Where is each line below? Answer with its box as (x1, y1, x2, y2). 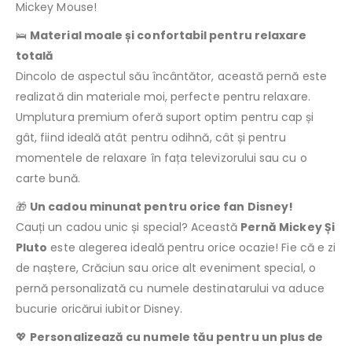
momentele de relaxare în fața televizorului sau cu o (16, 150, 307, 167)
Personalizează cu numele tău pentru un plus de (30, 329, 324, 346)
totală (16, 48, 54, 64)
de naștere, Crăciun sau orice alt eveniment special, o (16, 260, 316, 277)
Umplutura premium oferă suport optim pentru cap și (16, 109, 314, 126)
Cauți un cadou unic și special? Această (16, 219, 240, 236)
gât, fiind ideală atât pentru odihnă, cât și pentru (16, 130, 286, 146)
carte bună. (16, 170, 80, 187)
